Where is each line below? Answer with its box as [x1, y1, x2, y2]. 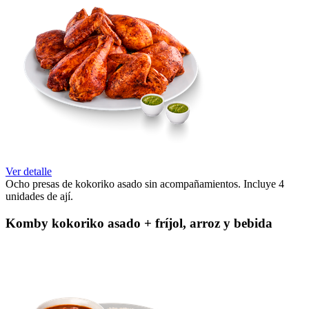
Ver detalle [6, 166, 52, 178]
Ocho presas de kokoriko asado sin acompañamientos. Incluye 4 [6, 178, 284, 190]
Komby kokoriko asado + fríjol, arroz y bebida [6, 215, 272, 230]
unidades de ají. [6, 190, 73, 203]
